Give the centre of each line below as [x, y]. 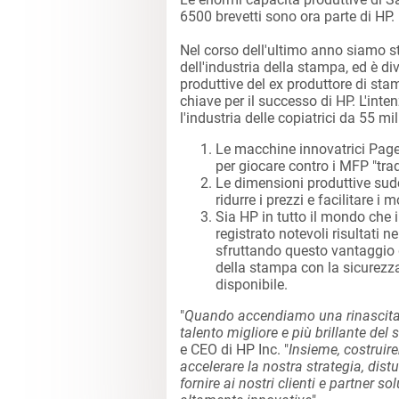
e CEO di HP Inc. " [234, 349]
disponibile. [252, 284]
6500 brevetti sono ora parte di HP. [287, 16]
